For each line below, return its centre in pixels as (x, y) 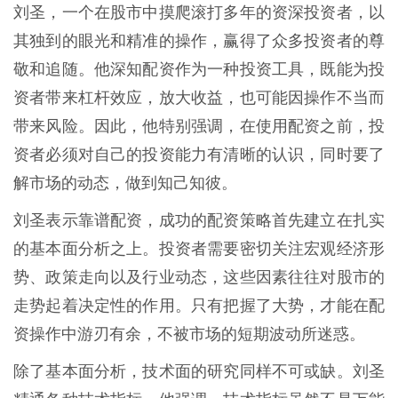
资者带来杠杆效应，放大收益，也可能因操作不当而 (199, 98)
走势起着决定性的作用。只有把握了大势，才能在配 (199, 306)
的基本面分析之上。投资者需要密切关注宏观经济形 (199, 249)
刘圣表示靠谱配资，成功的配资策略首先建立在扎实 (199, 221)
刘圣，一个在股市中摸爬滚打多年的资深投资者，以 (199, 13)
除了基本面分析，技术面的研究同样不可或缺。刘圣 (199, 372)
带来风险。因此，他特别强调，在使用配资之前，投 (199, 127)
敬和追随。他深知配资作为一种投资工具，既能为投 (199, 70)
